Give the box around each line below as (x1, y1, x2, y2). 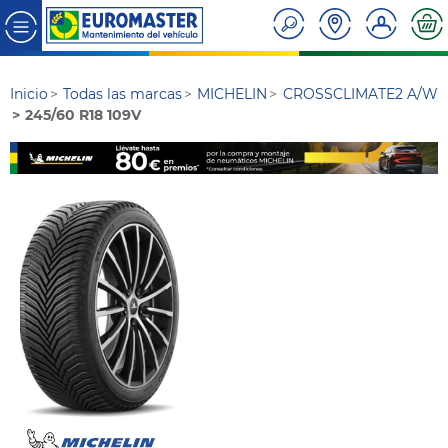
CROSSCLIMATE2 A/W (282, 85, 438, 104)
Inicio (10, 85, 48, 104)
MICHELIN (197, 85, 268, 104)
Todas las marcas (63, 85, 183, 104)
